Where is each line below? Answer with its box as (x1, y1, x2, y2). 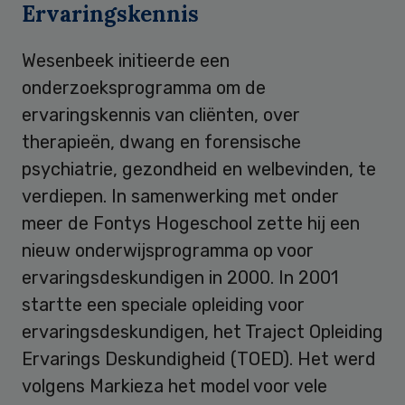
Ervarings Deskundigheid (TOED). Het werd (22, 347, 376, 370)
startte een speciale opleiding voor (22, 293, 305, 316)
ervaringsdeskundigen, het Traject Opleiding (22, 320, 383, 343)
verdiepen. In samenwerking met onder (22, 184, 339, 207)
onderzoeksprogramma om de (22, 76, 266, 99)
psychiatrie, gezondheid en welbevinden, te (22, 157, 376, 180)
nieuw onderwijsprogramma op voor (22, 239, 314, 261)
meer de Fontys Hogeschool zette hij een (22, 212, 360, 234)
